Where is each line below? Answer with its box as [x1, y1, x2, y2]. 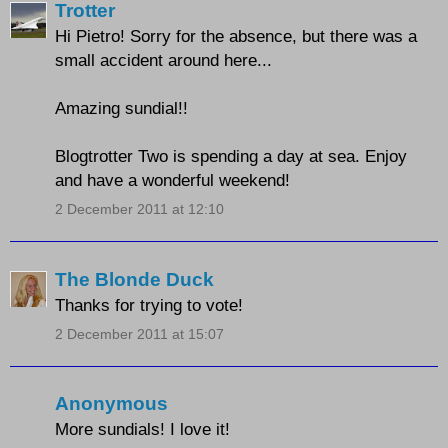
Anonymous [55, 393, 168, 415]
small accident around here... [55, 50, 272, 71]
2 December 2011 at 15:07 [55, 325, 224, 342]
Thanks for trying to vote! [55, 294, 243, 315]
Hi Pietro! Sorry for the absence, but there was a [55, 26, 417, 47]
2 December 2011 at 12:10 [55, 201, 224, 218]
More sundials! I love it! [55, 419, 230, 440]
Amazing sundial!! [55, 98, 188, 119]
